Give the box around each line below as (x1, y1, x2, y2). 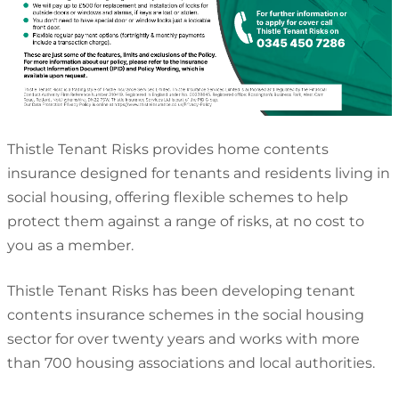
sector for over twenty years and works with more (7, 330, 360, 348)
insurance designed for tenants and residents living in (7, 165, 390, 183)
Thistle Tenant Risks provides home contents (7, 141, 329, 159)
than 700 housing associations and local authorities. (7, 354, 375, 372)
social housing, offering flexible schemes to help (7, 189, 348, 207)
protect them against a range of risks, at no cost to (7, 213, 364, 231)
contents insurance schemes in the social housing (7, 306, 364, 324)
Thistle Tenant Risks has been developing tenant (7, 282, 355, 300)
